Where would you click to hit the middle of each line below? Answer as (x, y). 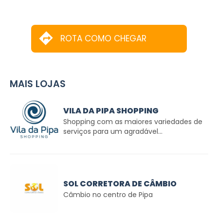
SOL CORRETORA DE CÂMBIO (120, 183)
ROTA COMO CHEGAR (103, 38)
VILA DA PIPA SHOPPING (111, 110)
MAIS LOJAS (38, 84)
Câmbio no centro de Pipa (108, 194)
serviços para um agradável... (113, 131)
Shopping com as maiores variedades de (133, 121)
